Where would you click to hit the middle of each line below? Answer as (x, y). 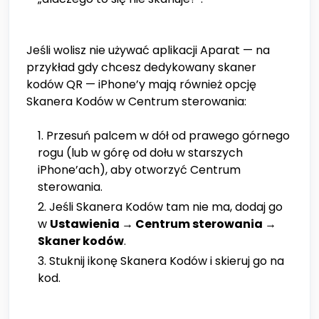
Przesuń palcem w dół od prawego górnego (168, 136)
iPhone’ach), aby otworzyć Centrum (139, 170)
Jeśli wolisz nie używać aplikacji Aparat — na (148, 51)
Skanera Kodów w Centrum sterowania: (136, 102)
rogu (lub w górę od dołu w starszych (140, 153)
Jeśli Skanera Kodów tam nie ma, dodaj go (166, 207)
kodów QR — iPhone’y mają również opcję (141, 85)
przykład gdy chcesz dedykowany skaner (141, 68)
